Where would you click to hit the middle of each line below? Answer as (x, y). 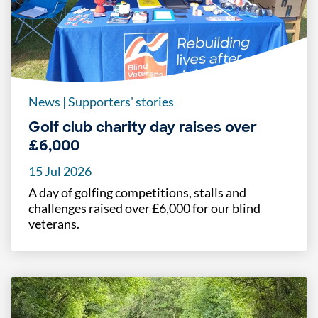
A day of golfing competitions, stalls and (137, 193)
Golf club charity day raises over (143, 127)
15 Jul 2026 (60, 171)
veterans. (54, 224)
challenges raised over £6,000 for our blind (144, 208)
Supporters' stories (120, 102)
